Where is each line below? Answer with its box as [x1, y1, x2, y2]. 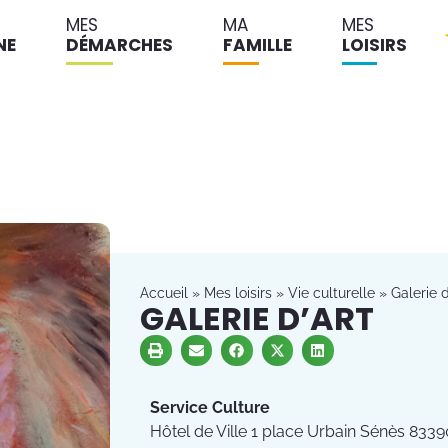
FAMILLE [223, 33, 292, 57]
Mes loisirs [204, 284, 272, 301]
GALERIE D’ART [140, 295, 374, 341]
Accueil [140, 284, 188, 301]
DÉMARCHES [66, 33, 173, 57]
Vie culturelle [288, 284, 375, 301]
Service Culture [150, 398, 270, 418]
